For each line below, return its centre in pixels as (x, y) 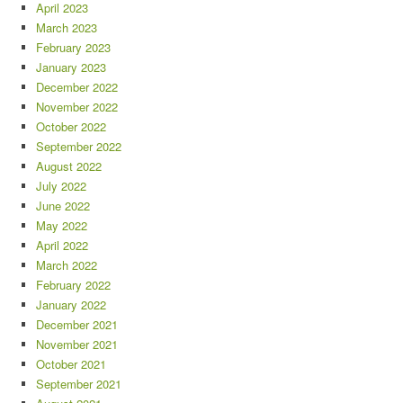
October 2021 (71, 364)
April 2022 (62, 246)
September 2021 (79, 384)
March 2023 (67, 28)
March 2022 (67, 265)
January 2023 (71, 67)
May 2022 (62, 226)
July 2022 (61, 186)
